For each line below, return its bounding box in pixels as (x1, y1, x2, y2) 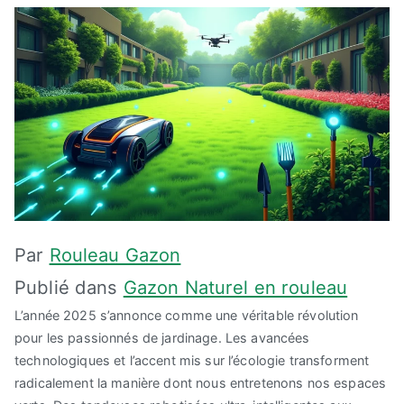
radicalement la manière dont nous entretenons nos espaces (14, 375, 387, 391)
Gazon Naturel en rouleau (123, 276, 348, 299)
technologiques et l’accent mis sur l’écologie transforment (14, 353, 370, 369)
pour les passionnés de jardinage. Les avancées (14, 330, 310, 346)
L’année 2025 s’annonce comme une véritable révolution (14, 308, 359, 324)
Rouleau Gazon (49, 243, 181, 267)
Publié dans (14, 276, 124, 299)
